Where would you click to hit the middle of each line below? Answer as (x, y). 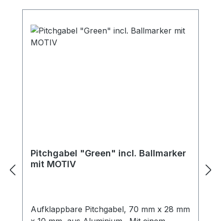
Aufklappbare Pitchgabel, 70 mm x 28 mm (110, 209)
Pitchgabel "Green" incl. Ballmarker (85, 153)
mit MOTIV (53, 164)
